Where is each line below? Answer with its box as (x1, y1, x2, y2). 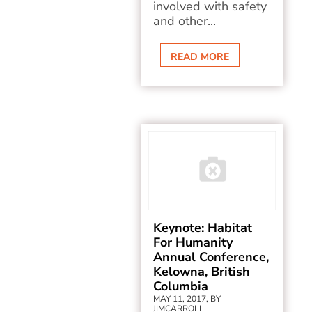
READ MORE (171, 50, 230, 63)
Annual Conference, (153, 249, 270, 265)
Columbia (153, 278, 209, 295)
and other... (153, 13, 217, 29)
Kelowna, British (153, 263, 251, 280)
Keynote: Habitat (153, 219, 253, 236)
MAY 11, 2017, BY (153, 293, 221, 304)
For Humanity (153, 234, 233, 251)
